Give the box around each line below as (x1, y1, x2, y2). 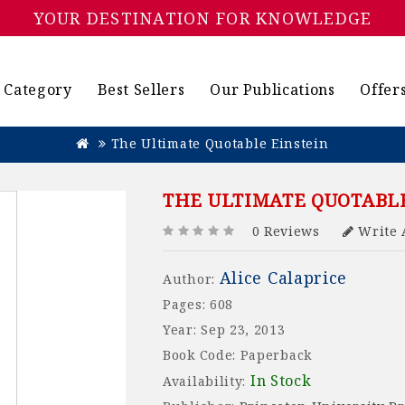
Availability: (163, 372, 250, 391)
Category (4, 80, 72, 99)
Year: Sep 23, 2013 (163, 321, 286, 339)
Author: (163, 270, 220, 288)
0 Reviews (251, 222, 320, 240)
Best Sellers (97, 80, 185, 99)
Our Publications (210, 80, 335, 99)
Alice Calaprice (219, 267, 348, 289)
